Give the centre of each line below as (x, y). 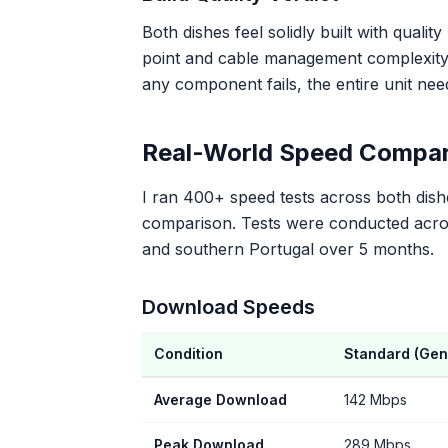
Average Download (220, 399)
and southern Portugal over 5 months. (288, 249)
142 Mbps (375, 399)
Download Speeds (228, 307)
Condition (188, 353)
